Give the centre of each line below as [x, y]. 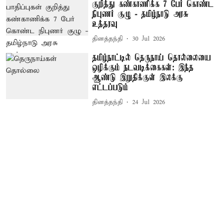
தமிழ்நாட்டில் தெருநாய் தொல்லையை [152, 58]
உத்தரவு [105, 24]
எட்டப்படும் [111, 87]
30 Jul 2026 [149, 39]
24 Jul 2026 [149, 103]
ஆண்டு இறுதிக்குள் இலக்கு [138, 78]
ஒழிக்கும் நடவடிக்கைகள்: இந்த [143, 68]
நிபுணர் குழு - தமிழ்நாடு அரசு [141, 14]
